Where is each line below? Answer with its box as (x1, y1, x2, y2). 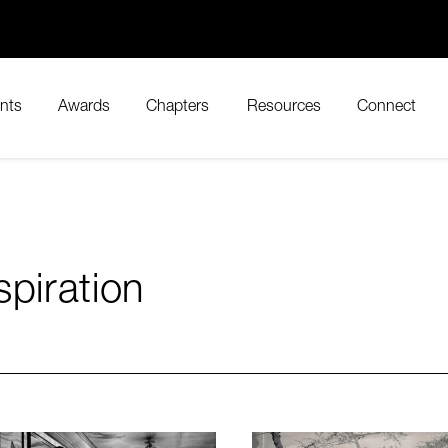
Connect (357, 100, 416, 116)
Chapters (146, 100, 209, 116)
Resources (246, 100, 321, 116)
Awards (57, 100, 110, 116)
